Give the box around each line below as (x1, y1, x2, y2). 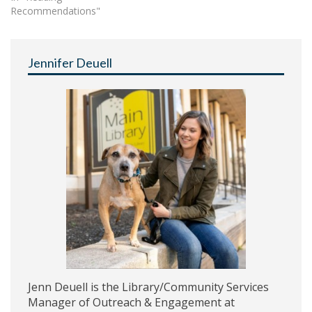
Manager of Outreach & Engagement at (28, 294, 235, 310)
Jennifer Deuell (28, 55, 112, 70)
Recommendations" (10, 4, 100, 17)
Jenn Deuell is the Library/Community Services (28, 279, 269, 295)
